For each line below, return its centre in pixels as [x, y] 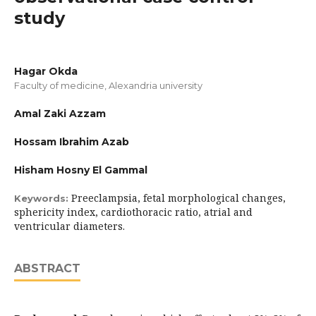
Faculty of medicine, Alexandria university [108, 85]
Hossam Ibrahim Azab [72, 142]
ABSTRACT [47, 268]
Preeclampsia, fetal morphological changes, [178, 198]
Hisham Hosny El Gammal [81, 170]
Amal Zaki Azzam [60, 114]
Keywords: [43, 198]
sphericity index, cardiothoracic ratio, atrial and [133, 212]
